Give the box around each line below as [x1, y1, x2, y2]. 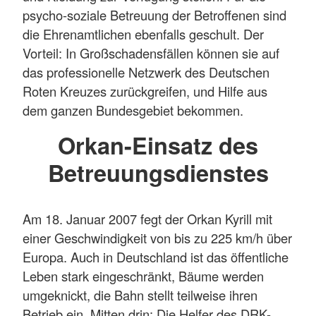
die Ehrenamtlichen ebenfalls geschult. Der [23, 25, 264, 44]
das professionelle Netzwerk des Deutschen [23, 63, 269, 82]
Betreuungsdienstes [47, 156, 269, 190]
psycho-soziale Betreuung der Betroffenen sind [23, 6, 286, 25]
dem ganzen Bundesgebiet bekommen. [23, 101, 243, 120]
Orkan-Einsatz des [58, 128, 258, 162]
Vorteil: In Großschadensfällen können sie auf [23, 44, 279, 63]
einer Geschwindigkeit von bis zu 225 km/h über [23, 228, 292, 247]
